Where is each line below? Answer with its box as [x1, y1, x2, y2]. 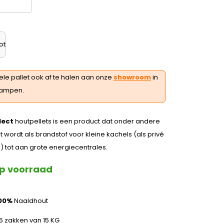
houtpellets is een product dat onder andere [13, 116, 160, 126]
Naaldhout [12, 196, 48, 205]
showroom [113, 72, 151, 82]
